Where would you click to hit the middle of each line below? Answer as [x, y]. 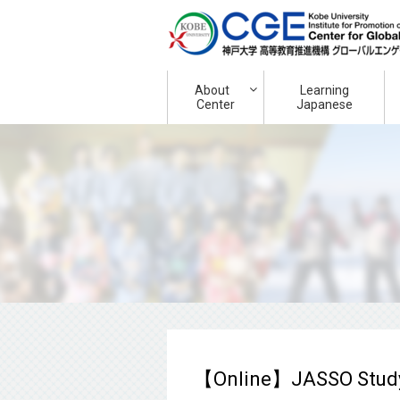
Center [216, 104]
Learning [324, 90]
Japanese [324, 104]
